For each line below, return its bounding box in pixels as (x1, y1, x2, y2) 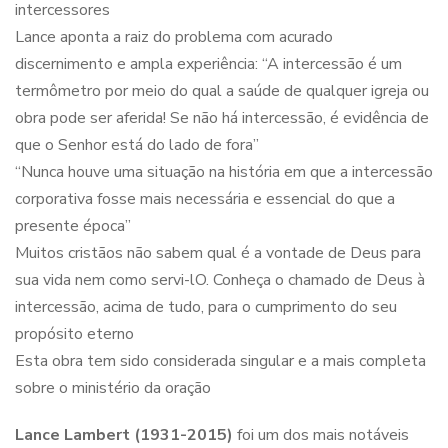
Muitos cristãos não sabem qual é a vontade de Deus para (15, 241, 421, 264)
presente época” (15, 214, 131, 237)
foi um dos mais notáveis (233, 423, 409, 446)
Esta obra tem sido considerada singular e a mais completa (15, 349, 426, 372)
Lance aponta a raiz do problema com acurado (15, 25, 333, 48)
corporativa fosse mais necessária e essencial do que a (15, 187, 395, 210)
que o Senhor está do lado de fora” (15, 133, 259, 156)
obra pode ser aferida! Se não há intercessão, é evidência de (15, 106, 429, 129)
